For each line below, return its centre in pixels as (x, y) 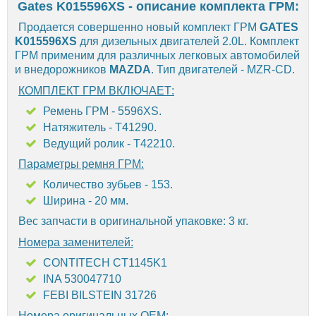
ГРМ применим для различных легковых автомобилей (157, 55)
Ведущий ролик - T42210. (109, 143)
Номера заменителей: (76, 242)
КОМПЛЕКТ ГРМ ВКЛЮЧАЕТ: (96, 90)
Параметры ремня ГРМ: (81, 164)
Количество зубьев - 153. (108, 184)
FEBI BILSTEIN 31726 (100, 295)
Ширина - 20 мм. (86, 200)
